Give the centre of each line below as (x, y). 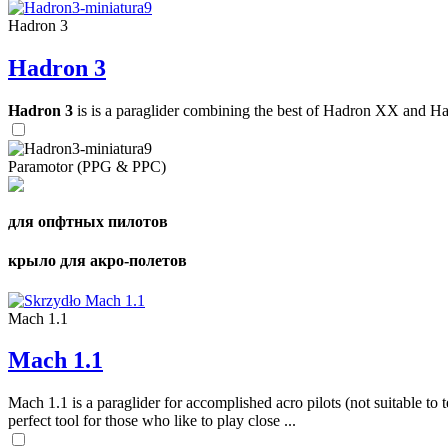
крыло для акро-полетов (97, 261)
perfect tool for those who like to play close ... (152, 421)
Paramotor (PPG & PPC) (87, 166)
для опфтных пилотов (88, 222)
